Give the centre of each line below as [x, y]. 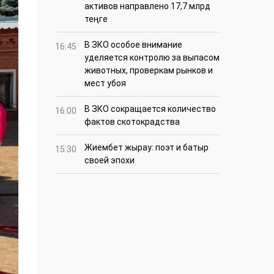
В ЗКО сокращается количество [150, 109]
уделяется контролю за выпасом [152, 58]
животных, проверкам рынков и [149, 71]
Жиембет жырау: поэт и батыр [146, 148]
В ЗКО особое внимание [133, 45]
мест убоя [105, 83]
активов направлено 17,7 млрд [147, 6]
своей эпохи [109, 161]
